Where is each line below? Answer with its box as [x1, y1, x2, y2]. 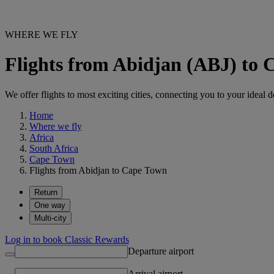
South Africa [29, 143, 78, 154]
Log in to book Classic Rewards [5, 234, 129, 245]
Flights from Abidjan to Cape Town [29, 165, 167, 176]
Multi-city [34, 213, 67, 223]
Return [34, 187, 57, 197]
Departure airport [128, 245, 194, 256]
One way [34, 200, 65, 210]
